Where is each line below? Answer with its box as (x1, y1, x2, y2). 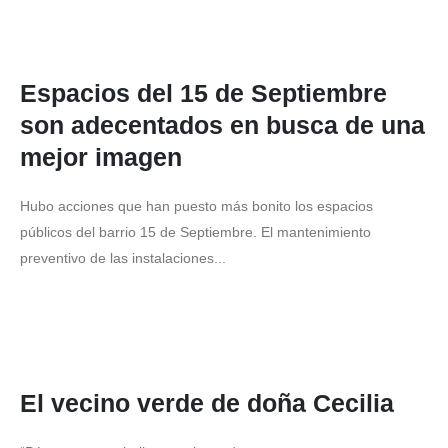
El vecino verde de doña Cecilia (20, 389, 394, 417)
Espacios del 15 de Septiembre (20, 79, 387, 107)
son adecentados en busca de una (20, 111, 425, 139)
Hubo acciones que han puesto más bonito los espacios (20, 198, 373, 214)
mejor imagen (20, 143, 182, 171)
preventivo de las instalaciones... (20, 250, 226, 266)
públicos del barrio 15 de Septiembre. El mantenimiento (20, 224, 371, 240)
